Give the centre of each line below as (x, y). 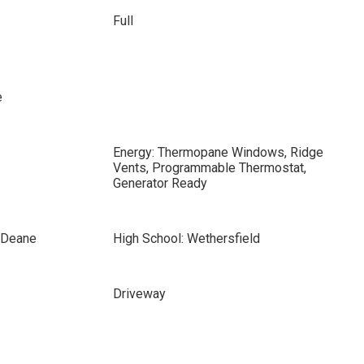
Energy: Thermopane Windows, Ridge (218, 152)
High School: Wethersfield (186, 238)
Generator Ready (160, 183)
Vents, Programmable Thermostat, (209, 168)
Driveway (139, 294)
